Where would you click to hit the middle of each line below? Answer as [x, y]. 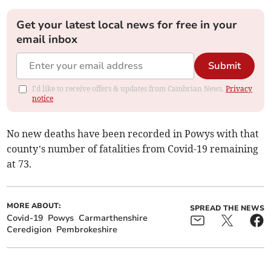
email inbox [47, 40]
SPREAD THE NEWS [227, 208]
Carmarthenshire [113, 218]
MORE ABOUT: [34, 206]
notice [43, 99]
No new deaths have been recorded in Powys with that [133, 134]
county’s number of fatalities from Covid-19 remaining [133, 149]
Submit [224, 66]
